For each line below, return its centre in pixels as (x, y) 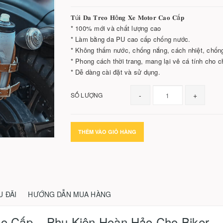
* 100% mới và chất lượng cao (116, 28)
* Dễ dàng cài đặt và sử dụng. (115, 72)
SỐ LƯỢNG (87, 95)
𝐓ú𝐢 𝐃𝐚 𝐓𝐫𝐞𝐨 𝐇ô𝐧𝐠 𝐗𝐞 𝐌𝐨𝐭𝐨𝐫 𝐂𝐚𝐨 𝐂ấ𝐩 (127, 17)
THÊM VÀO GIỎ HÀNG (107, 132)
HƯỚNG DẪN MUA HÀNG (69, 194)
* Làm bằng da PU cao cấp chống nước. (130, 39)
